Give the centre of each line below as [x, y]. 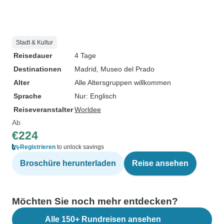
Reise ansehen [160, 163]
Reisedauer [33, 55]
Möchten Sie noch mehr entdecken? [95, 201]
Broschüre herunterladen [68, 163]
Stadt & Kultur [34, 42]
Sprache [27, 96]
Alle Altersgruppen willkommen [123, 82]
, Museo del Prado [125, 69]
